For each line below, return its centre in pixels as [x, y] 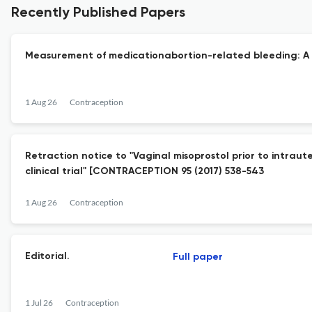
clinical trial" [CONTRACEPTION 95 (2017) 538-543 [145, 171]
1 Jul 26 [39, 303]
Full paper [198, 257]
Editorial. [47, 256]
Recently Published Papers [98, 13]
